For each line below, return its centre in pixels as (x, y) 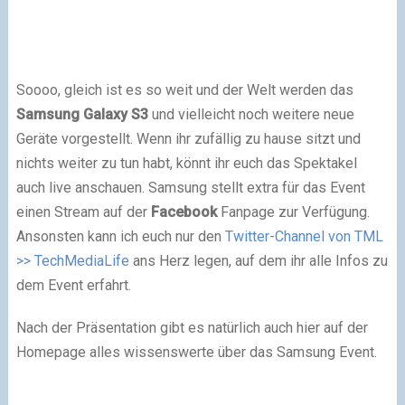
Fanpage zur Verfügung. (293, 212)
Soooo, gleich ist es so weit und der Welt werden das (184, 89)
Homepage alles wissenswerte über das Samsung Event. (196, 352)
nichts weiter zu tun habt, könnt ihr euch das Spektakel (186, 163)
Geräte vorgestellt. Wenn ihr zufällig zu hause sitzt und (188, 138)
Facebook (184, 212)
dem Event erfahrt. (73, 285)
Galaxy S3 (113, 114)
